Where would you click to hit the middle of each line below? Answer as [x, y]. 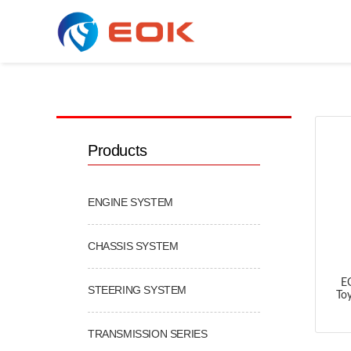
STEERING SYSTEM [137, 289]
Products [118, 150]
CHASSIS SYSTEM [133, 246]
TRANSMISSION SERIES [148, 333]
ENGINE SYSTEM [130, 202]
